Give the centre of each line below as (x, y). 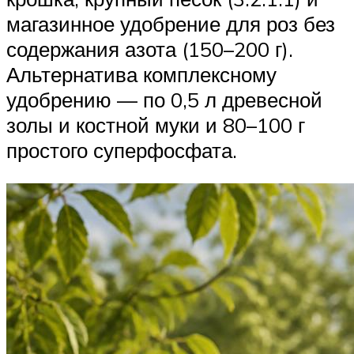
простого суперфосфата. (122, 150)
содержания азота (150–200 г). (150, 49)
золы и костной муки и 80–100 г (156, 124)
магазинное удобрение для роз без (171, 23)
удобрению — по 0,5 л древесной (164, 99)
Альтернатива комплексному (141, 74)
